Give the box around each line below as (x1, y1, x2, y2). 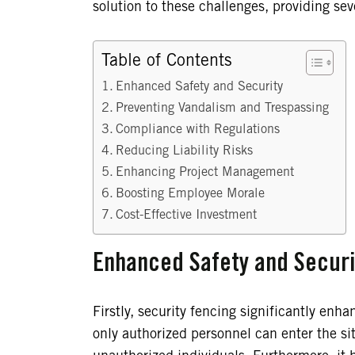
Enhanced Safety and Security (116, 81, 284, 93)
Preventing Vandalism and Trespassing (116, 102, 330, 114)
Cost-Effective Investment (116, 209, 258, 221)
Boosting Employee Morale (116, 188, 265, 200)
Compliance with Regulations (116, 124, 281, 136)
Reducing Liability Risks (116, 145, 254, 157)
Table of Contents (101, 53, 232, 69)
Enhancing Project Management (116, 166, 295, 178)
